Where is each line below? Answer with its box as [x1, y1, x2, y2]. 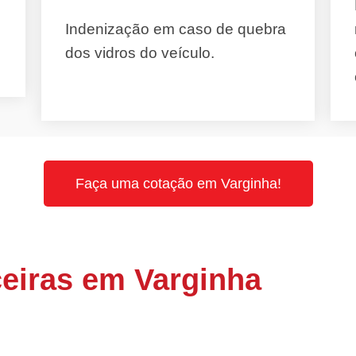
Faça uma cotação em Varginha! [75, 176, 281, 192]
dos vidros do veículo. [65, 44, 215, 61]
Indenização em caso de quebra [65, 21, 287, 37]
